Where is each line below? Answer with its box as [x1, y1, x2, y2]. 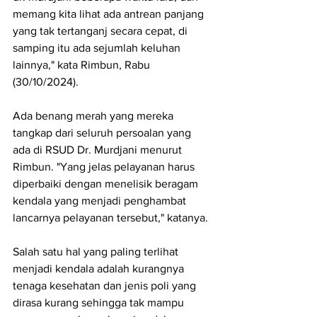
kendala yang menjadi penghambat [13, 195, 189, 207]
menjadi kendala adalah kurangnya [13, 263, 187, 275]
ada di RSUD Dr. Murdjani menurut [13, 144, 185, 156]
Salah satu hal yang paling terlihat [13, 246, 181, 258]
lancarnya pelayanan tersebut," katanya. [13, 212, 208, 224]
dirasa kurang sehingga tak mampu [13, 296, 187, 309]
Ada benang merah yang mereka [13, 110, 176, 122]
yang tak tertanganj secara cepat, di [13, 25, 190, 38]
